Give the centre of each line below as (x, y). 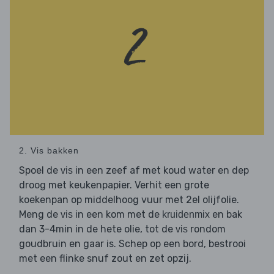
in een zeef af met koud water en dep (161, 171)
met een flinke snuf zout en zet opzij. (105, 259)
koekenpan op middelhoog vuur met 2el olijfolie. (129, 200)
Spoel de (40, 171)
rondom (207, 229)
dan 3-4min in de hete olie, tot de (97, 229)
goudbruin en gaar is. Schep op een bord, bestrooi (132, 244)
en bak (226, 215)
